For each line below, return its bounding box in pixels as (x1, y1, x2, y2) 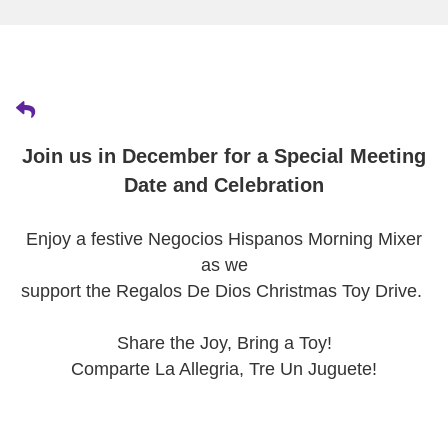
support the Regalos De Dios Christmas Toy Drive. (21, 281, 427, 301)
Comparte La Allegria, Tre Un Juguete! (71, 359, 377, 379)
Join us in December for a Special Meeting (22, 145, 426, 167)
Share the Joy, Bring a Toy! (116, 333, 332, 353)
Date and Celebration (124, 174, 324, 196)
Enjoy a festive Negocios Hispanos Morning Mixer (26, 229, 422, 249)
